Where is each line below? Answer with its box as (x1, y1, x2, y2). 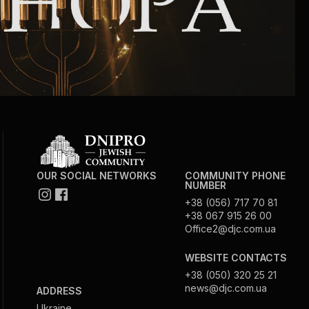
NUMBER (184, 179, 226, 191)
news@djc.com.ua (184, 281, 267, 294)
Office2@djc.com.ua (184, 222, 276, 235)
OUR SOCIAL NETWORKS (37, 169, 157, 181)
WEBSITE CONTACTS (184, 251, 287, 263)
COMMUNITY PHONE (184, 169, 286, 181)
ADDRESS (37, 284, 83, 297)
